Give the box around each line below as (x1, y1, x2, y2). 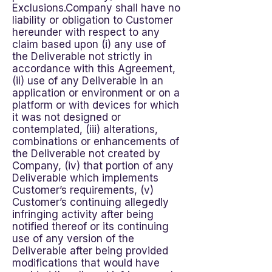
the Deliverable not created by (12, 148, 160, 160)
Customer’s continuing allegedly (12, 196, 169, 208)
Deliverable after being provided (12, 245, 168, 257)
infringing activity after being (12, 208, 154, 220)
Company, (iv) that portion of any (12, 160, 174, 172)
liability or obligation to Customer (12, 14, 173, 26)
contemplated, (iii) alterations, (12, 123, 158, 135)
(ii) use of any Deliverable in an (12, 75, 163, 87)
